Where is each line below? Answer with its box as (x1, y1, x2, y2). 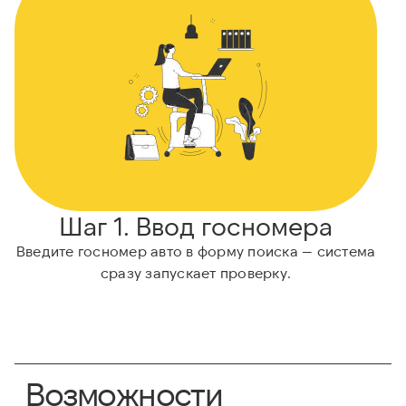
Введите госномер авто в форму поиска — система (15, 242, 376, 260)
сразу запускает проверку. (100, 264, 292, 282)
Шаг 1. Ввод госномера (59, 210, 333, 242)
